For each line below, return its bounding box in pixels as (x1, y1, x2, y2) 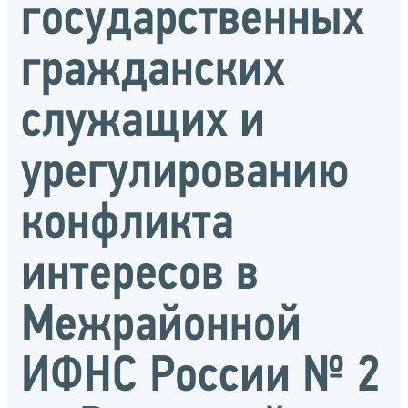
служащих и (21, 97, 265, 148)
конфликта (21, 199, 234, 250)
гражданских (21, 46, 285, 97)
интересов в (21, 250, 259, 301)
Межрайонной (21, 301, 301, 352)
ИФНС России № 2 (21, 352, 381, 403)
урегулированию (21, 148, 350, 199)
